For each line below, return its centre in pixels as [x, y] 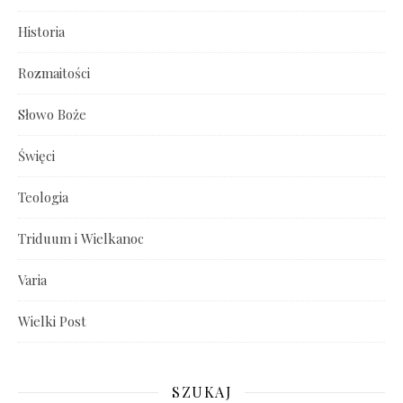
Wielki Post [52, 321]
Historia [41, 31]
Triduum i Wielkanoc [81, 238]
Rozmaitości [54, 73]
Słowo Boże [52, 114]
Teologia [43, 197]
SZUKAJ [201, 392]
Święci [36, 156]
